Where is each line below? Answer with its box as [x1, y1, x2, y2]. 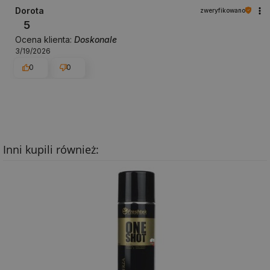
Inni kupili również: [3, 142, 99, 157]
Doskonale [74, 34, 117, 45]
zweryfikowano [200, 6, 245, 14]
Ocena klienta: [15, 34, 74, 45]
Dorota [15, 5, 44, 16]
